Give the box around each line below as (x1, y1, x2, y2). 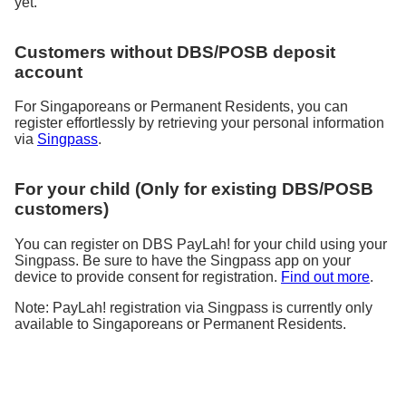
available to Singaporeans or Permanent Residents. (14, 315, 346, 332)
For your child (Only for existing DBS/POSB (14, 179, 373, 199)
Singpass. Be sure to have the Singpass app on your (14, 252, 351, 268)
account (14, 62, 82, 82)
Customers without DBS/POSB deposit (14, 42, 335, 62)
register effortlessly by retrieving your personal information (14, 115, 384, 131)
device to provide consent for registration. (14, 268, 281, 285)
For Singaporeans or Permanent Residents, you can (14, 99, 348, 115)
